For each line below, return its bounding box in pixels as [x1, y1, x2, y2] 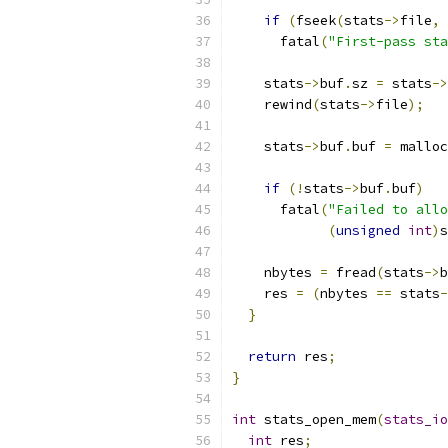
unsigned [336, 222, 400, 239]
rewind [232, 96, 312, 113]
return [248, 348, 296, 365]
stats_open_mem [256, 411, 376, 428]
